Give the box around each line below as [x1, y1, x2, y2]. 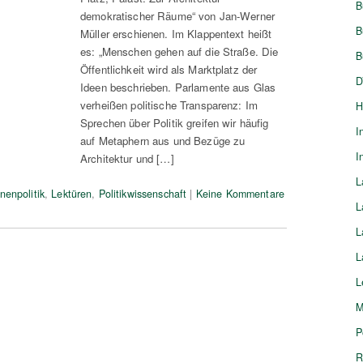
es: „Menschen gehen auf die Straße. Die [80, 43, 279, 59]
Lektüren [51, 186, 92, 201]
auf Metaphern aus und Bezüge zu [80, 132, 246, 148]
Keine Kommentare [195, 186, 284, 201]
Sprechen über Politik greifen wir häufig [80, 114, 269, 130]
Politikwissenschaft [98, 186, 187, 201]
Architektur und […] [80, 150, 174, 166]
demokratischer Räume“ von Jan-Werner [80, 7, 275, 23]
